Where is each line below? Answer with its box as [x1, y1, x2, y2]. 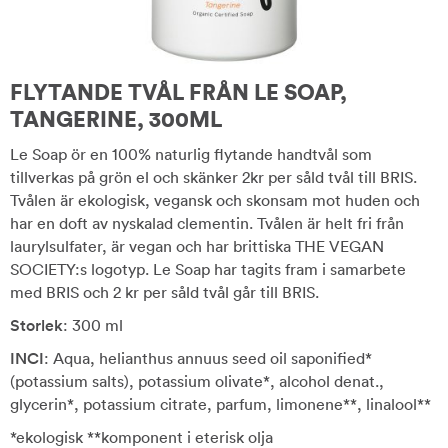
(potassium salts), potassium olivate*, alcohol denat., [10, 371, 384, 391]
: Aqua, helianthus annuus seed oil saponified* [44, 348, 372, 368]
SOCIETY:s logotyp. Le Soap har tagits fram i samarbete [10, 259, 406, 279]
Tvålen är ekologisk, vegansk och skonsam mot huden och [10, 190, 420, 210]
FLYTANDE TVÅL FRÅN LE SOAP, [10, 78, 347, 106]
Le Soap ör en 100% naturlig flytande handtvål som [10, 144, 372, 164]
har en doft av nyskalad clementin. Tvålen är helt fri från [10, 213, 404, 233]
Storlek [10, 315, 63, 335]
